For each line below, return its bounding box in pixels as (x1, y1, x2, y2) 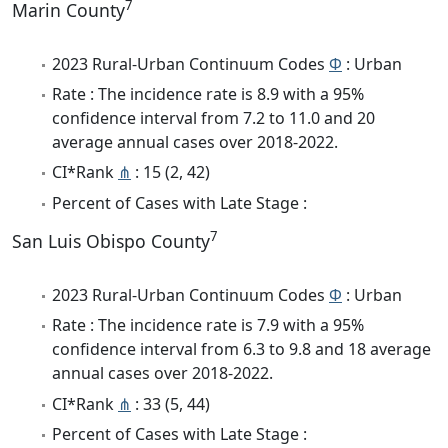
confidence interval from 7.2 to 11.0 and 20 (52, 107, 375, 130)
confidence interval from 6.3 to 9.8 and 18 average (52, 338, 431, 361)
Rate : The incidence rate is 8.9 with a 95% (52, 83, 364, 106)
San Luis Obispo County (12, 228, 210, 253)
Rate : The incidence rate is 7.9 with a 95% (52, 314, 364, 337)
